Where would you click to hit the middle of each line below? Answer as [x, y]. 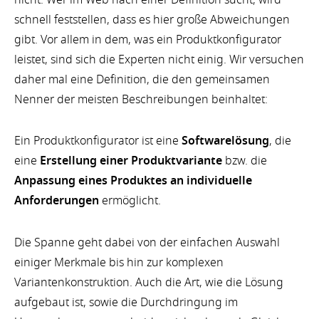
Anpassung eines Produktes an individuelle [133, 181]
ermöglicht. [130, 201]
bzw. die [245, 161]
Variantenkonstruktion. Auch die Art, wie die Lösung [149, 282]
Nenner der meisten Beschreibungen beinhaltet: [141, 99]
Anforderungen [57, 201]
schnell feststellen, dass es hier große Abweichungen [152, 20]
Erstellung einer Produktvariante [131, 161]
